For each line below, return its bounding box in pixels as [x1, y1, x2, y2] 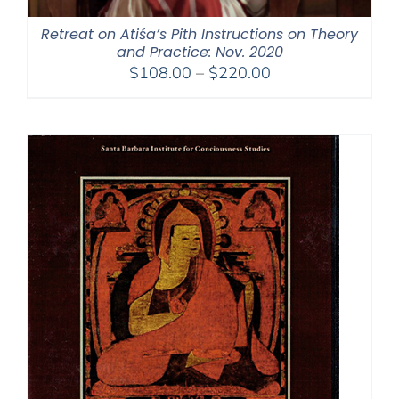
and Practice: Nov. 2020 [116, 42, 283, 62]
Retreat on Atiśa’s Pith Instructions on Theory [41, 24, 358, 45]
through [269, 128, 326, 149]
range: [269, 84, 316, 104]
